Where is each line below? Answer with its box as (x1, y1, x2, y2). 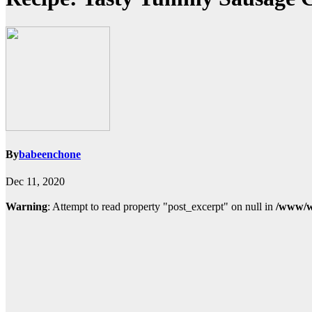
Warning (6, 201, 47, 213)
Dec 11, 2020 (6, 175, 65, 188)
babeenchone (19, 148, 81, 161)
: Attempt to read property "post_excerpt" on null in (47, 201, 276, 213)
